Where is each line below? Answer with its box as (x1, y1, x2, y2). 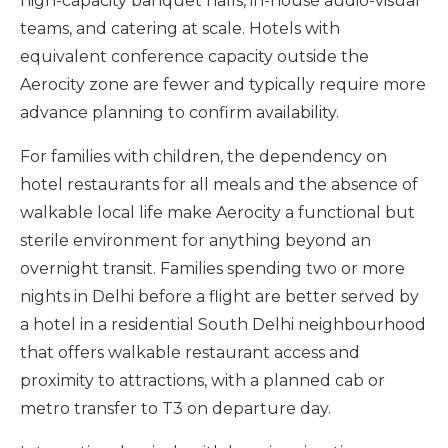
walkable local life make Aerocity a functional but (20, 203, 415, 222)
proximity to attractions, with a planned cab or (20, 371, 385, 390)
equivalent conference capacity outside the (20, 47, 369, 66)
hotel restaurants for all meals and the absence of (20, 175, 418, 194)
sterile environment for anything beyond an (20, 231, 371, 250)
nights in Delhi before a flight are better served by (20, 287, 419, 306)
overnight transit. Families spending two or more (20, 259, 405, 278)
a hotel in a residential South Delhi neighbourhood (20, 315, 426, 334)
